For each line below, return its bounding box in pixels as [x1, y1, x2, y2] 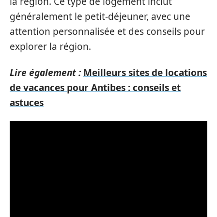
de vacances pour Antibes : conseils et [10, 81, 181, 94]
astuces [10, 96, 44, 109]
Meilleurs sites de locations [83, 66, 207, 79]
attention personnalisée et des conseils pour [10, 25, 205, 38]
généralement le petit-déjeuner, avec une [10, 10, 190, 23]
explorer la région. [10, 40, 91, 53]
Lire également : [10, 66, 81, 79]
